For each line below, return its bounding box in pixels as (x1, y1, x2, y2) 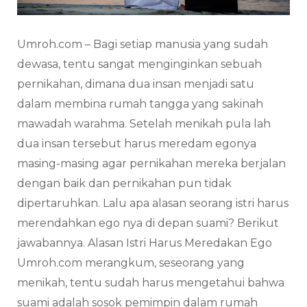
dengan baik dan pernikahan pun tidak (17, 177, 232, 191)
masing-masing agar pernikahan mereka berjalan (17, 157, 286, 171)
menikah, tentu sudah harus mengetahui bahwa (17, 276, 284, 290)
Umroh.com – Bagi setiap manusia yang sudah (17, 38, 268, 51)
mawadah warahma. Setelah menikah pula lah (17, 117, 271, 131)
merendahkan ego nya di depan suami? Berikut (17, 217, 279, 230)
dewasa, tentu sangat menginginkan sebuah (17, 58, 262, 71)
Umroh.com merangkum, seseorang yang (17, 256, 245, 270)
